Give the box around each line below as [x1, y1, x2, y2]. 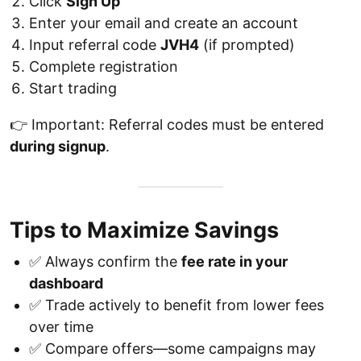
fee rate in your [181, 253, 288, 270]
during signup [10, 138, 106, 155]
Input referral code [29, 36, 160, 53]
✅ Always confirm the [29, 253, 181, 270]
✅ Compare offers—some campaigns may [29, 340, 316, 357]
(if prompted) [199, 36, 295, 53]
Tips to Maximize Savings [10, 217, 279, 243]
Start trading [29, 80, 117, 97]
